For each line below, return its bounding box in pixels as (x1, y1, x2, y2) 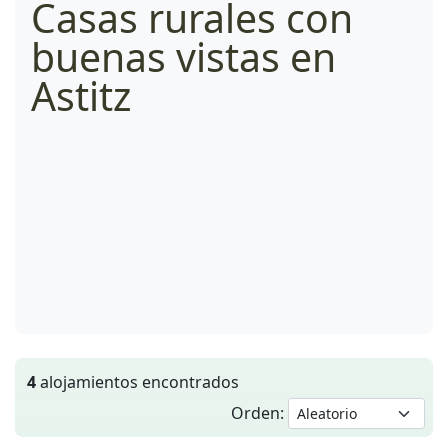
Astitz (31, 68, 131, 122)
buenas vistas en (31, 29, 336, 83)
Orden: (231, 401, 288, 424)
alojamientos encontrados (36, 370, 239, 393)
